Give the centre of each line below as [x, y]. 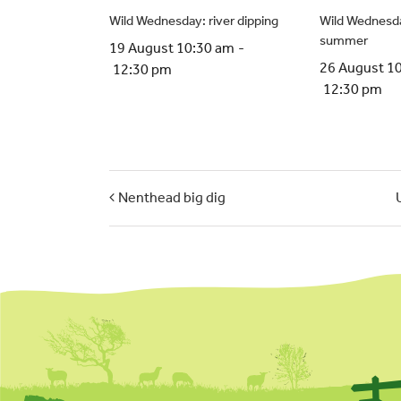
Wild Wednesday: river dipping [194, 20]
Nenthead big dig [172, 198]
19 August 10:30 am [172, 47]
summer [344, 40]
